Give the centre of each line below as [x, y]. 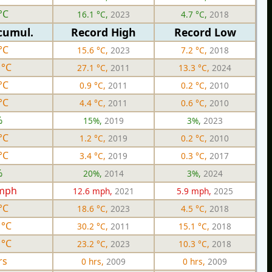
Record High [104, 32]
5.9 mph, [195, 191]
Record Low [205, 32]
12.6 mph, [94, 191]
